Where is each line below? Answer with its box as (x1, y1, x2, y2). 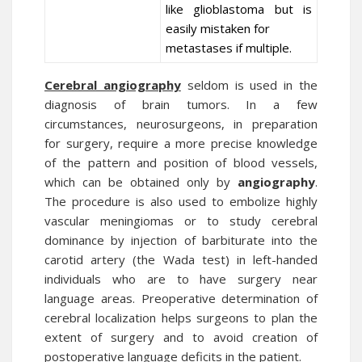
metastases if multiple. (166, 40, 292, 56)
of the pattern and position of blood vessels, (44, 154, 318, 170)
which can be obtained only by (44, 174, 238, 190)
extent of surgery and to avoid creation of (44, 329, 318, 345)
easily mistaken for (166, 20, 270, 36)
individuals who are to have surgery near (44, 271, 318, 287)
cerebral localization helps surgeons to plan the (44, 309, 318, 326)
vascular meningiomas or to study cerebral (44, 213, 318, 229)
